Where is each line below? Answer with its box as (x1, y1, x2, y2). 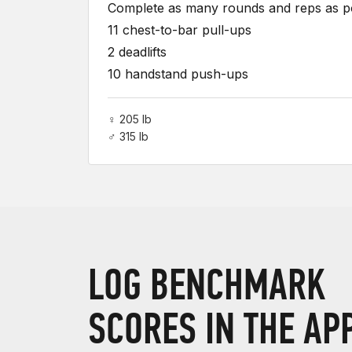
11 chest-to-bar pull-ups (108, 22, 251, 38)
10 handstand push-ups (108, 66, 248, 82)
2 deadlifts (108, 44, 167, 60)
